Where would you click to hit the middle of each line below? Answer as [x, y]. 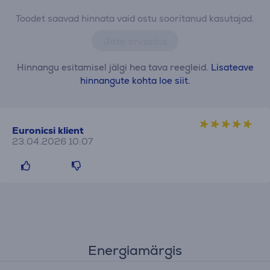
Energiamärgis [135, 250]
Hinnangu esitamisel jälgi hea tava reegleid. [114, 67]
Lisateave [232, 67]
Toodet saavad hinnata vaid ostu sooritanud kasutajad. [135, 18]
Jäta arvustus [135, 41]
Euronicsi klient [48, 130]
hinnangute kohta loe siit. [135, 80]
